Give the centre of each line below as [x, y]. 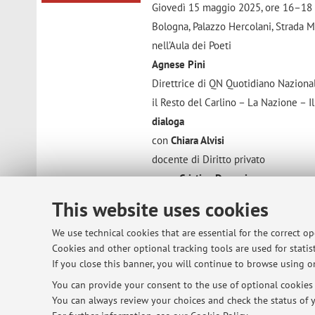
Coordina [172, 235]
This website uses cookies [160, 209]
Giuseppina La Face [195, 254]
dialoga [168, 121]
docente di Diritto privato [209, 159]
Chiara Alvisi [198, 140]
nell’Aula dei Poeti [192, 45]
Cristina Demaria [216, 178]
